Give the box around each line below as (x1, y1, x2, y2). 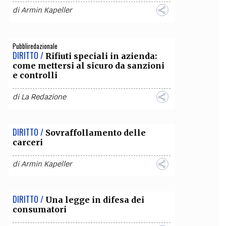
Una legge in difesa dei (45, 195, 144, 205)
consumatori (12, 204, 67, 214)
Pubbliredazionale (12, 41, 58, 51)
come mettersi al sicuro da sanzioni (12, 61, 164, 71)
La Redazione (21, 92, 66, 101)
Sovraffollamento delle (45, 128, 146, 138)
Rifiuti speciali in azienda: (45, 51, 157, 61)
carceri (12, 137, 43, 147)
